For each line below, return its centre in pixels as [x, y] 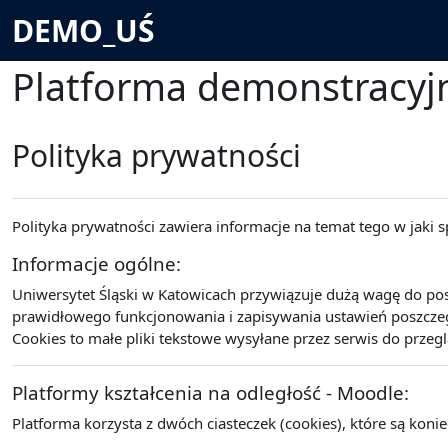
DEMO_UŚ [83, 30]
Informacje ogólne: [96, 263]
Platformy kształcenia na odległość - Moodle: [210, 392]
